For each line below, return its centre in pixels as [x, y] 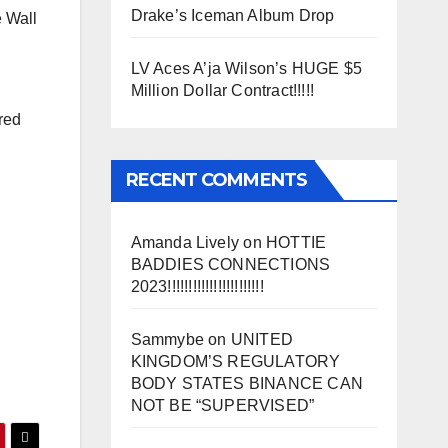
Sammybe [167, 339]
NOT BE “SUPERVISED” [222, 405]
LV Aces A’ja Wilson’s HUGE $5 [246, 68]
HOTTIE [296, 242]
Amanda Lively [185, 242]
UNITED [261, 339]
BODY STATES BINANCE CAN [247, 383]
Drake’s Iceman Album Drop [232, 15]
